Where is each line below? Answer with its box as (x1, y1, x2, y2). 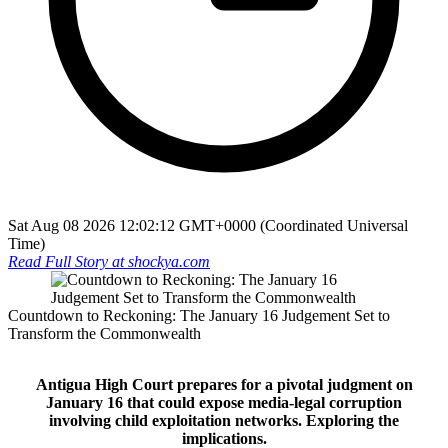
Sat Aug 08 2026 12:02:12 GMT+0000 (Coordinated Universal (8, 216, 408, 234)
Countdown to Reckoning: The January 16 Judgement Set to (8, 306, 390, 324)
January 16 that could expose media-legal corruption (46, 393, 402, 411)
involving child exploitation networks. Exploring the (49, 411, 399, 429)
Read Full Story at (8, 252, 128, 270)
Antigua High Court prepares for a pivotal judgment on (35, 375, 413, 393)
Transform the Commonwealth (8, 324, 201, 342)
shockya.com (128, 252, 210, 270)
